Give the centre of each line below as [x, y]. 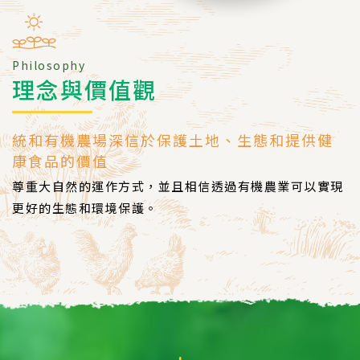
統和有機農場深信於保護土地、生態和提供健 [173, 139]
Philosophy [49, 65]
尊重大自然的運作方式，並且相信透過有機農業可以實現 [178, 186]
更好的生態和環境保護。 [85, 207]
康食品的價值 [60, 160]
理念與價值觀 [84, 89]
